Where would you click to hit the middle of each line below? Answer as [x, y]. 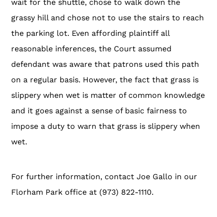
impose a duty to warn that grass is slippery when [106, 126]
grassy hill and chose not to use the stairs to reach [108, 17]
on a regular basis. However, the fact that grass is [105, 79]
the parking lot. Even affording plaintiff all [90, 33]
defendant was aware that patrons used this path [105, 64]
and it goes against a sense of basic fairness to [99, 110]
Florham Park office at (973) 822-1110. [82, 192]
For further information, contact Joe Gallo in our [104, 176]
